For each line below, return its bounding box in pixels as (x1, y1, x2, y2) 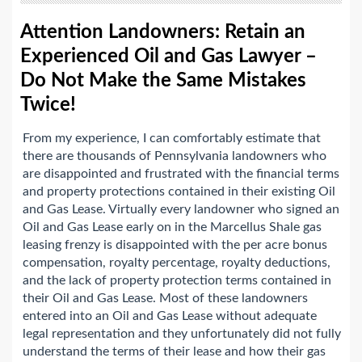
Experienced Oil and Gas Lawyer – (20, 47, 317, 67)
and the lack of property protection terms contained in (23, 274, 331, 288)
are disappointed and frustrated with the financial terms (23, 167, 339, 181)
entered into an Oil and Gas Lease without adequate (23, 309, 317, 323)
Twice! (20, 95, 76, 116)
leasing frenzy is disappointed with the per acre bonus (23, 238, 327, 252)
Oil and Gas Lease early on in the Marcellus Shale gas (23, 221, 322, 234)
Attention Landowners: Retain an (20, 23, 305, 43)
